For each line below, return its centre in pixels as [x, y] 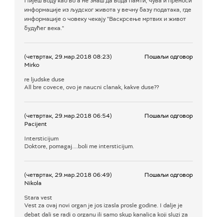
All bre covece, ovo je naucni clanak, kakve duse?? [92, 87]
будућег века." [44, 28]
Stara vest [38, 198]
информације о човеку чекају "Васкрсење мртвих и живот [105, 19]
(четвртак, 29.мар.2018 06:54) [68, 116]
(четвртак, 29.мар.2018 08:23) [68, 57]
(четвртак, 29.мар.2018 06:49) [68, 175]
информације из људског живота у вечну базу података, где [108, 10]
